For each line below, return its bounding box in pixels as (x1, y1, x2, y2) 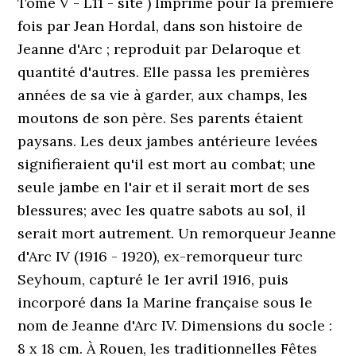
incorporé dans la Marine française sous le (17, 293, 313, 311)
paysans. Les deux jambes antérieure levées (17, 132, 319, 150)
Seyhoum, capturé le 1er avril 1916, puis (17, 270, 289, 288)
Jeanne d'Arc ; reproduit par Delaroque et (17, 40, 301, 58)
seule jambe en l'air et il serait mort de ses (17, 178, 311, 196)
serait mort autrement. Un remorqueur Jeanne (17, 224, 337, 242)
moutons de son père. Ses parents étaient (17, 109, 304, 127)
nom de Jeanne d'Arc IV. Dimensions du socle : (17, 316, 333, 335)
